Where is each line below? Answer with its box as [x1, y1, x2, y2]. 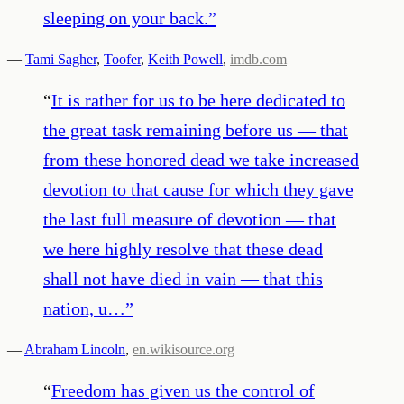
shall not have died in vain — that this [43, 268, 323, 289]
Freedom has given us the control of [51, 380, 315, 400]
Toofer [104, 50, 141, 67]
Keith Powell [148, 50, 223, 67]
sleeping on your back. [43, 7, 208, 28]
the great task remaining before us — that [43, 119, 348, 140]
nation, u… [43, 298, 125, 318]
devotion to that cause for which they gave [43, 179, 353, 199]
